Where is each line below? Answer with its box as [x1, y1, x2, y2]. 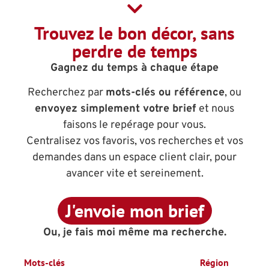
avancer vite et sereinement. [65, 167, 204, 181]
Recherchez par [28, 86, 106, 100]
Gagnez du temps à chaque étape [50, 61, 219, 75]
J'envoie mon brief [65, 198, 204, 222]
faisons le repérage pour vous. [63, 118, 206, 133]
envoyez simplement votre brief [35, 102, 196, 116]
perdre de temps [71, 39, 198, 62]
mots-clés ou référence [106, 86, 225, 100]
